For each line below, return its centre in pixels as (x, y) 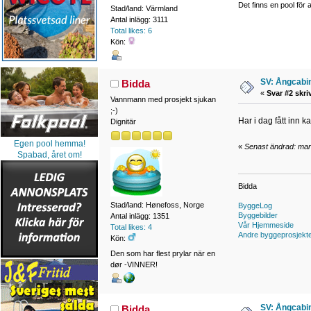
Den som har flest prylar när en (162, 253)
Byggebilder (258, 216)
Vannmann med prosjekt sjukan (163, 99)
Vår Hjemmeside (266, 225)
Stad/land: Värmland (144, 8)
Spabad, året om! (49, 155)
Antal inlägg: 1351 (140, 216)
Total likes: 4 (131, 227)
